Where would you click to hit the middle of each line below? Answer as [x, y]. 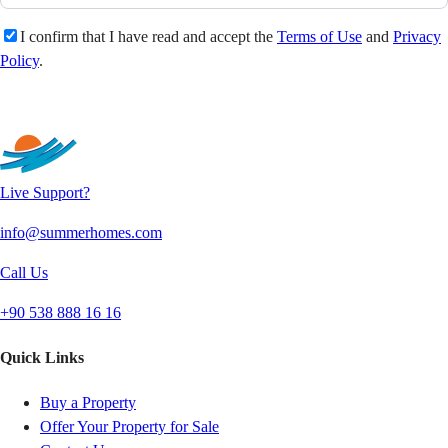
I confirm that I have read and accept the [148, 37]
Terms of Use [319, 37]
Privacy [417, 37]
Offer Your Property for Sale [129, 427]
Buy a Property [88, 403]
